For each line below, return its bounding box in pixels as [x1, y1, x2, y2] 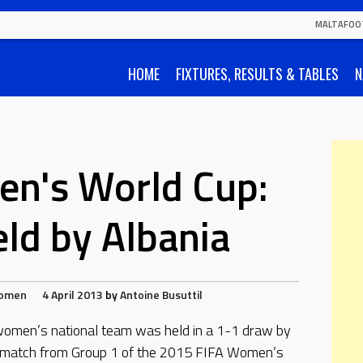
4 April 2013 [42, 286, 103, 303]
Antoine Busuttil [120, 286, 203, 303]
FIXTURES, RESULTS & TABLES [176, 63, 339, 84]
